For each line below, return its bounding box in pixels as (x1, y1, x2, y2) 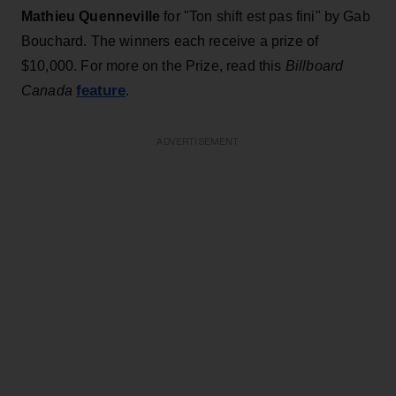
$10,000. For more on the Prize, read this (21, 57, 286, 73)
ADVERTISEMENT (156, 136, 240, 147)
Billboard (285, 57, 344, 73)
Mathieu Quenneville (21, 8, 161, 24)
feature (76, 81, 126, 99)
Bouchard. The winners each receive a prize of (21, 33, 319, 49)
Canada (21, 82, 72, 98)
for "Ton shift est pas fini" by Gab (160, 8, 370, 24)
